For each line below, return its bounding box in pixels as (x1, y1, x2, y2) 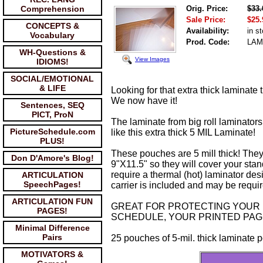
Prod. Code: (186, 38, 230, 46)
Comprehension (21, 4, 85, 14)
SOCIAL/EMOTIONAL (11, 74, 95, 83)
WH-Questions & (19, 48, 86, 57)
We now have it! (111, 96, 177, 106)
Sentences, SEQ (21, 100, 85, 110)
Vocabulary (30, 31, 75, 40)
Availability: (186, 26, 229, 35)
